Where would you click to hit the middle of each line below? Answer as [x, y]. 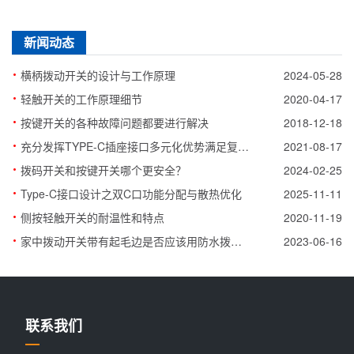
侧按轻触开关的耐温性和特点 [92, 217]
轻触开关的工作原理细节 [81, 98]
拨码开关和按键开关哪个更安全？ [104, 169]
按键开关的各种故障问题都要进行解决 [115, 122]
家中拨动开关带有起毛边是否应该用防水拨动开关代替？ [236, 241]
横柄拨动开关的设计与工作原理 [98, 75]
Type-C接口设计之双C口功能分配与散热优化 [131, 193]
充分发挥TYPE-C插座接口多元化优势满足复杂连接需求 [243, 146]
